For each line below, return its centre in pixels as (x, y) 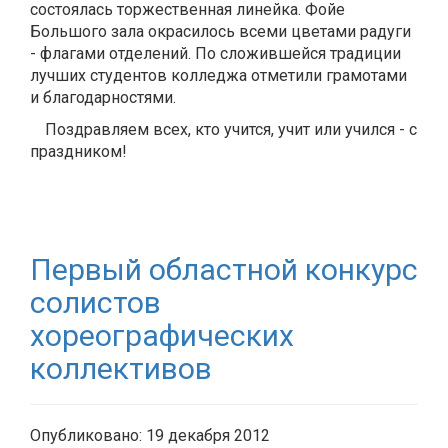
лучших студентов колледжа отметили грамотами (218, 75)
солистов (95, 302)
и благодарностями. (103, 97)
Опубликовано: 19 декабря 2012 (150, 435)
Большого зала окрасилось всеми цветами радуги (220, 31)
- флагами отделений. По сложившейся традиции (215, 53)
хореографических (162, 335)
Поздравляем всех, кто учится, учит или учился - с (231, 129)
